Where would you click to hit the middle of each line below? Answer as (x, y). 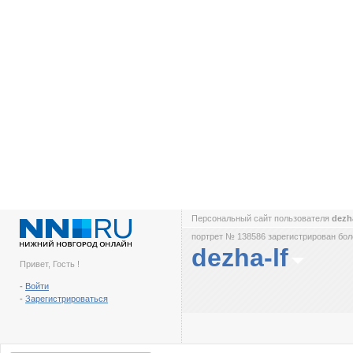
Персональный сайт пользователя (262, 218)
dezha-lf (240, 258)
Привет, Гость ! (50, 264)
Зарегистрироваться (67, 299)
